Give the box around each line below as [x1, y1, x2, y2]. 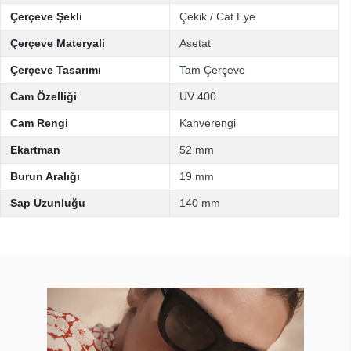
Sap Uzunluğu [10, 197, 85, 209]
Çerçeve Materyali [10, 37, 105, 49]
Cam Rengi [10, 117, 68, 129]
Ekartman [10, 143, 60, 156]
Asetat [179, 37, 211, 49]
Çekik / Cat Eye [179, 10, 255, 23]
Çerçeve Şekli [10, 10, 82, 23]
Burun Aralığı [10, 170, 80, 183]
